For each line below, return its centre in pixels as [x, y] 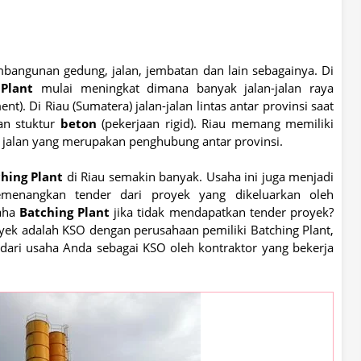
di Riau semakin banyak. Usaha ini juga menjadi [199, 177]
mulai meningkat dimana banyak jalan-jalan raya [184, 88]
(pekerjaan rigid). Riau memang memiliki [215, 124]
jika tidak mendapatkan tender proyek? [222, 212]
